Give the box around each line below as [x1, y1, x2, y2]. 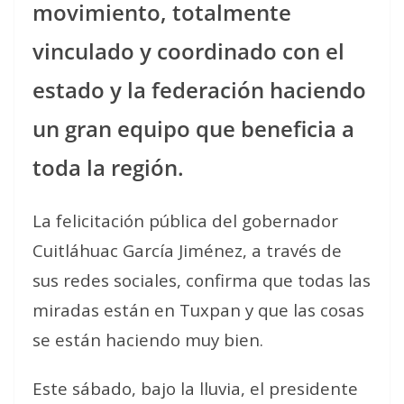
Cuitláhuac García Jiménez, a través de [32, 238, 342, 262]
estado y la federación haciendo [32, 74, 366, 105]
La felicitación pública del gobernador [32, 208, 338, 232]
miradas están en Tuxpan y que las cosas [32, 298, 364, 321]
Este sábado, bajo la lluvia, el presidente [32, 376, 358, 399]
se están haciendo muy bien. [32, 327, 263, 351]
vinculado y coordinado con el [32, 35, 344, 66]
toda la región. [32, 151, 184, 182]
